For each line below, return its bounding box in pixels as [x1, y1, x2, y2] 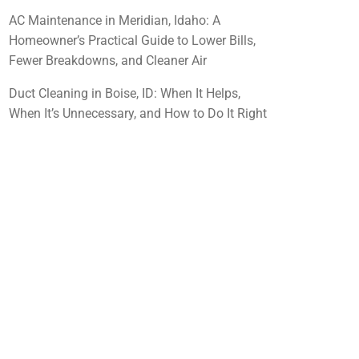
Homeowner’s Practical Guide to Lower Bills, [9, 33, 256, 49]
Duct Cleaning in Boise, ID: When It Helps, [9, 86, 240, 102]
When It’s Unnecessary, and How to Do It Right [9, 106, 267, 122]
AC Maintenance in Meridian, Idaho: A [9, 13, 220, 29]
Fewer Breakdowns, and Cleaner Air [9, 53, 207, 69]
